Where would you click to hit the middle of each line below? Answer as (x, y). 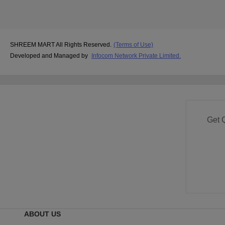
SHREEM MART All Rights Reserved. (61, 45)
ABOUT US (42, 214)
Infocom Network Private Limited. (136, 56)
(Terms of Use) (133, 45)
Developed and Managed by (50, 56)
